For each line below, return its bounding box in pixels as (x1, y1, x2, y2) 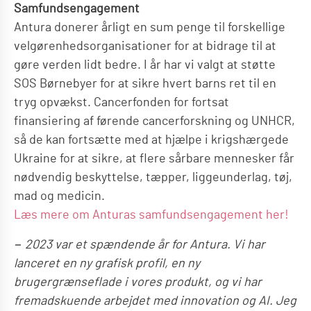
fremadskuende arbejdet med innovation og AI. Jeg (14, 294, 296, 308)
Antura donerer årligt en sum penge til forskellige (14, 21, 285, 34)
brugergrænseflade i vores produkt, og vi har (14, 276, 262, 289)
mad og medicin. (14, 190, 105, 203)
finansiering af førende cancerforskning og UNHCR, (14, 115, 295, 128)
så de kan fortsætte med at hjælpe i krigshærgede (14, 133, 289, 146)
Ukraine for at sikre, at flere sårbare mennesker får (14, 152, 294, 165)
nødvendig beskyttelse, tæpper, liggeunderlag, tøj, (14, 171, 292, 184)
